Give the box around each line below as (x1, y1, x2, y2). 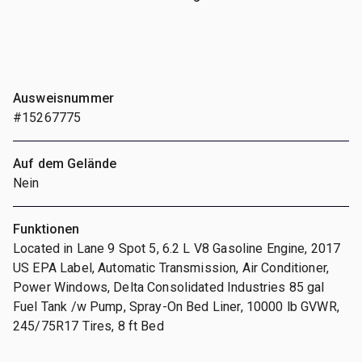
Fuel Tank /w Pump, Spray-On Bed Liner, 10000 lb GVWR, (13, 298, 339, 314)
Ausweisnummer (13, 90, 114, 106)
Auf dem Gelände (13, 155, 117, 171)
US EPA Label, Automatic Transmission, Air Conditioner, (13, 259, 330, 276)
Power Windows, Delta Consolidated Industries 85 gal (13, 279, 325, 295)
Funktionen (13, 221, 80, 237)
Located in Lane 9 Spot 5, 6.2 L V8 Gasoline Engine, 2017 (13, 240, 341, 256)
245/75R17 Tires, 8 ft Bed (13, 318, 164, 334)
